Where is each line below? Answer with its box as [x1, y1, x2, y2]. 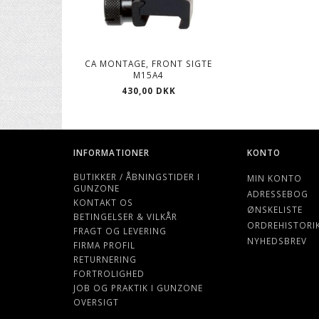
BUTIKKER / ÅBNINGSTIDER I [73, 171, 200, 183]
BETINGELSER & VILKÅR [73, 211, 177, 223]
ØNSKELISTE [246, 204, 303, 216]
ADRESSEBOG [246, 188, 308, 200]
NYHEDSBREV [246, 234, 307, 246]
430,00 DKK [121, 85, 176, 97]
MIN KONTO [246, 172, 302, 184]
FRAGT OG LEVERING [73, 225, 167, 237]
